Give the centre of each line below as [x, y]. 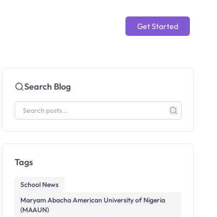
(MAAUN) [35, 210]
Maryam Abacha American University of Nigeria [93, 200]
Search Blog [48, 86]
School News [40, 185]
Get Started [158, 26]
